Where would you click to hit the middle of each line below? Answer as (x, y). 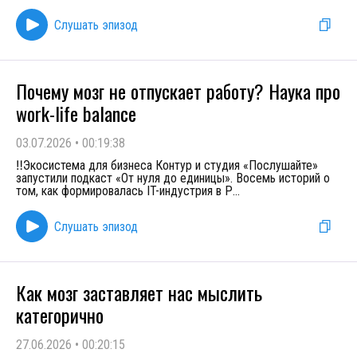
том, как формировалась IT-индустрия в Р (124, 191)
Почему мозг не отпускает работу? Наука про (178, 91)
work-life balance (76, 113)
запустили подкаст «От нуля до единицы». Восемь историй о (173, 178)
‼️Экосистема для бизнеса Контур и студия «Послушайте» (167, 165)
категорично (60, 315)
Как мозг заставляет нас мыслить (139, 292)
